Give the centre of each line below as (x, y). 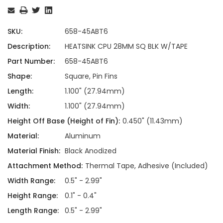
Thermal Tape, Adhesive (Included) (146, 166)
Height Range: (33, 195)
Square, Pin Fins (91, 76)
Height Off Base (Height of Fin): (64, 121)
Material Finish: (34, 151)
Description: (29, 46)
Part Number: (31, 61)
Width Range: (31, 180)
